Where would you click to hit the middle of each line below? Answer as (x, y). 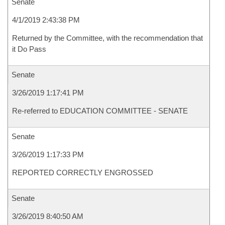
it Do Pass (29, 49)
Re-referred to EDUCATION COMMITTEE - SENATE (100, 111)
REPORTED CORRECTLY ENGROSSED (83, 173)
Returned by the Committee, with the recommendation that (107, 38)
